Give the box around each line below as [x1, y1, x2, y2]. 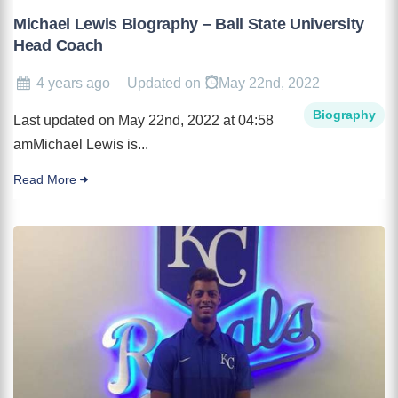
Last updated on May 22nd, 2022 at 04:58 [13, 112, 274, 128]
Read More [13, 172, 76, 187]
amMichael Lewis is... [13, 136, 148, 152]
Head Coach [13, 36, 103, 54]
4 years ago [36, 75, 111, 91]
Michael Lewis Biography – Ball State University [13, 14, 364, 33]
